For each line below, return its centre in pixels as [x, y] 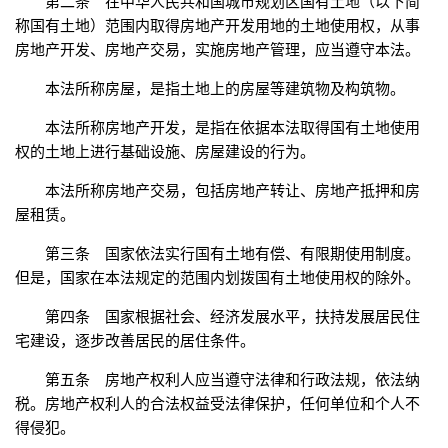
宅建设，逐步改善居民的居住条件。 [135, 341]
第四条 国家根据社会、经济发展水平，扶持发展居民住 [232, 317]
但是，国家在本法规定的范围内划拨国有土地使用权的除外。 [217, 278]
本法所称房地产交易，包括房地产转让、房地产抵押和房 [232, 191]
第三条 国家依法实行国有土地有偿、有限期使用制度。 [232, 254]
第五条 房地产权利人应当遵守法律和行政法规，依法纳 [232, 380]
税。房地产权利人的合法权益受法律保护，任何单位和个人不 [217, 404]
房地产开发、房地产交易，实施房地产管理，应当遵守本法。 [217, 50]
